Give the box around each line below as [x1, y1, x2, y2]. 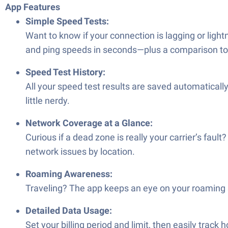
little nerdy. [25, 95, 70, 106]
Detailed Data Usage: [25, 205, 112, 216]
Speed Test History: [25, 67, 105, 77]
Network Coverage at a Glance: [25, 118, 153, 128]
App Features [5, 2, 60, 12]
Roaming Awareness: [25, 168, 112, 179]
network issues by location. [25, 146, 135, 157]
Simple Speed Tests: [25, 16, 109, 26]
